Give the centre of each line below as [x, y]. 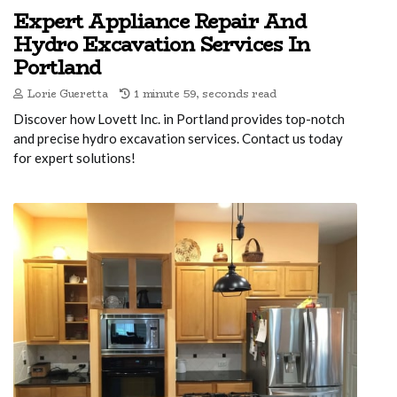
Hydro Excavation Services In [162, 44]
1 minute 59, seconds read [205, 93]
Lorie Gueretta [67, 93]
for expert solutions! [74, 157]
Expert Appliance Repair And [160, 21]
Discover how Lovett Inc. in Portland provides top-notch [179, 118]
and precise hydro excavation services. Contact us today [178, 138]
